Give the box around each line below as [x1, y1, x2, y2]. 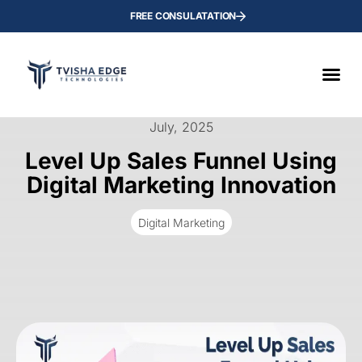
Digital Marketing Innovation [26, 170, 336, 199]
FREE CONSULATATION [129, 10, 237, 22]
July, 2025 [149, 118, 213, 135]
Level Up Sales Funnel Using [25, 146, 337, 175]
